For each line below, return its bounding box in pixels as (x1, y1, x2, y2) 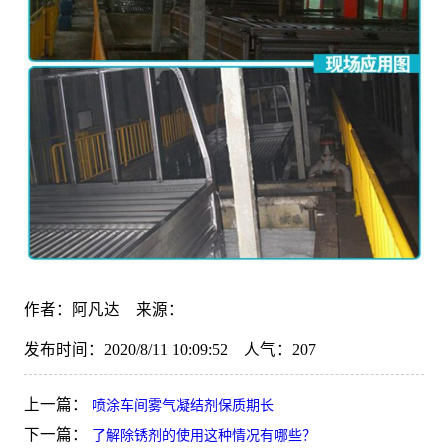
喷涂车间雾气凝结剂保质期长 (91, 398, 274, 414)
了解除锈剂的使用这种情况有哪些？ (91, 428, 316, 444)
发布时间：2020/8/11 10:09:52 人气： (23, 341, 292, 359)
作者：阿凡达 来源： (23, 301, 184, 319)
